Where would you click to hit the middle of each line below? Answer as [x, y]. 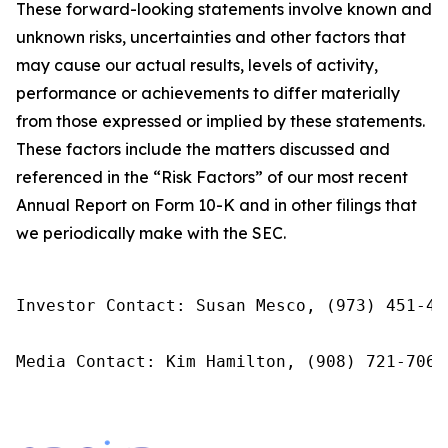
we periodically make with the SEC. [151, 233]
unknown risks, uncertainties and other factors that [211, 37]
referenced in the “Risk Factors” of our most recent [212, 177]
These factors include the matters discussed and [203, 149]
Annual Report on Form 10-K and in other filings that [216, 205]
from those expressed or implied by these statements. [220, 121]
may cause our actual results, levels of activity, [197, 65]
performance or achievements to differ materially [208, 93]
